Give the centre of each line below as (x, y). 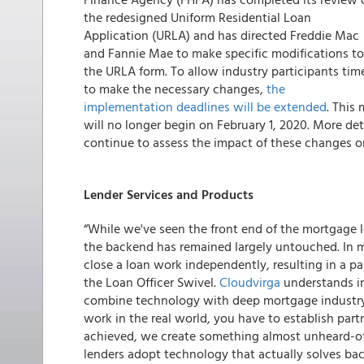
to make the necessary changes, (175, 89)
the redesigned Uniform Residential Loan (197, 17)
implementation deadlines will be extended (205, 106)
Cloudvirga (250, 282)
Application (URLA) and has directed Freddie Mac (221, 35)
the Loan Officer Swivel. (152, 282)
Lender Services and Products (169, 194)
